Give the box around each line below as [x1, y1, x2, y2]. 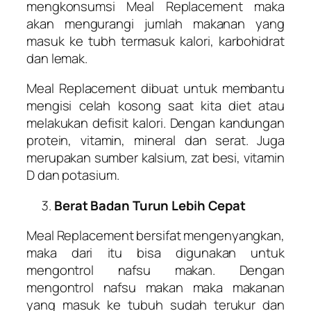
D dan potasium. [26, 166, 119, 185]
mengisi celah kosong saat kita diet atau [26, 96, 285, 115]
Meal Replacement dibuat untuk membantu [26, 79, 285, 98]
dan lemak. [26, 49, 88, 67]
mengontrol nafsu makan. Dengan [26, 261, 285, 280]
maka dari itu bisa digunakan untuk [26, 244, 285, 262]
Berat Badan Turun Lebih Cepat [54, 196, 246, 215]
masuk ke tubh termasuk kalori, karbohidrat [26, 31, 285, 50]
